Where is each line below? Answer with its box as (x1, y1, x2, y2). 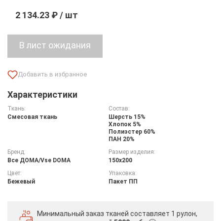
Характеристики (7, 89, 77, 100)
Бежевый (7, 178, 35, 185)
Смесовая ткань (7, 113, 57, 120)
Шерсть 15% (108, 113, 146, 120)
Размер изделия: (108, 148, 155, 155)
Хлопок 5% (108, 120, 141, 128)
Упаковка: (108, 169, 137, 177)
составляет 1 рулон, (130, 209, 197, 218)
